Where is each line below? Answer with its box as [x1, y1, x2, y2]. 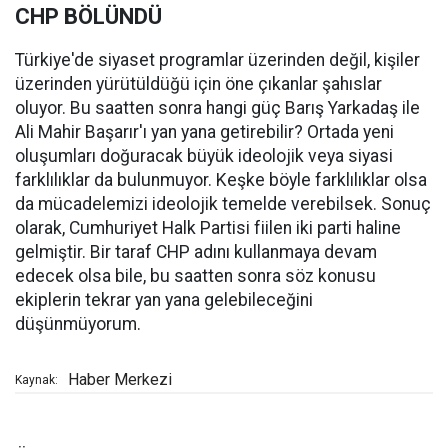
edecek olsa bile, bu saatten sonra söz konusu [15, 266, 376, 287]
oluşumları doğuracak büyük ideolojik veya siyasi [15, 146, 393, 167]
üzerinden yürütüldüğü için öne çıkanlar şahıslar [15, 74, 382, 95]
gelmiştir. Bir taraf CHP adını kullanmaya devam [15, 242, 377, 263]
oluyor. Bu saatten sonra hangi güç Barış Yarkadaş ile [15, 98, 420, 119]
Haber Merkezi [68, 370, 172, 390]
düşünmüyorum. [15, 314, 141, 335]
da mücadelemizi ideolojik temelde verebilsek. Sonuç [15, 194, 431, 215]
